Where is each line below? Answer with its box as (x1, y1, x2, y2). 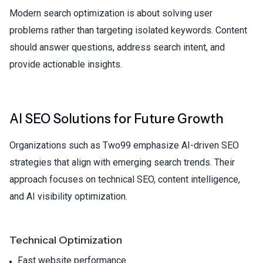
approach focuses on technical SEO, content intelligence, (9, 173, 240, 185)
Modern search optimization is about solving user (9, 7, 213, 19)
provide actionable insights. (9, 58, 122, 70)
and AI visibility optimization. (9, 190, 127, 202)
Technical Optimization (9, 233, 122, 247)
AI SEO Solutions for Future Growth (9, 110, 224, 127)
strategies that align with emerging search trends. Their (9, 156, 235, 168)
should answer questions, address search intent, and (9, 41, 225, 53)
